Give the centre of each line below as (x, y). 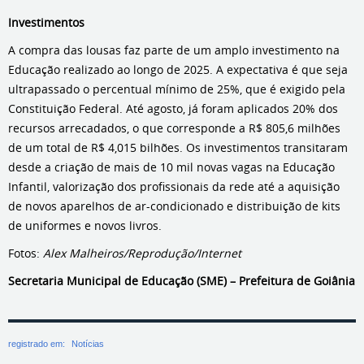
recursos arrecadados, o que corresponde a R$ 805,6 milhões (174, 128)
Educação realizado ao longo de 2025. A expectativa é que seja (178, 69)
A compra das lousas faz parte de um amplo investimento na (174, 50)
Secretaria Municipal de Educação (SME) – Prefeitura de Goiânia (182, 281)
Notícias (88, 344)
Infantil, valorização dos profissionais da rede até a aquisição (174, 186)
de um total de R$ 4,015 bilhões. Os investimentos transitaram (178, 147)
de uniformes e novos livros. (85, 225)
